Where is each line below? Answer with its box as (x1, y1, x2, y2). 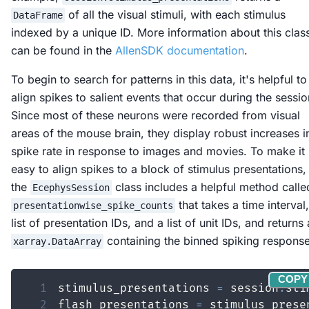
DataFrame (12, 9, 63, 21)
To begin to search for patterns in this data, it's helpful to (11, 72, 307, 86)
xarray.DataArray (12, 235, 101, 247)
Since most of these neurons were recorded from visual (11, 108, 300, 122)
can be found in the (11, 43, 115, 57)
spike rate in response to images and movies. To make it (11, 143, 305, 158)
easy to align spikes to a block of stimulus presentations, (11, 161, 306, 176)
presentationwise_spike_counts (12, 199, 173, 211)
